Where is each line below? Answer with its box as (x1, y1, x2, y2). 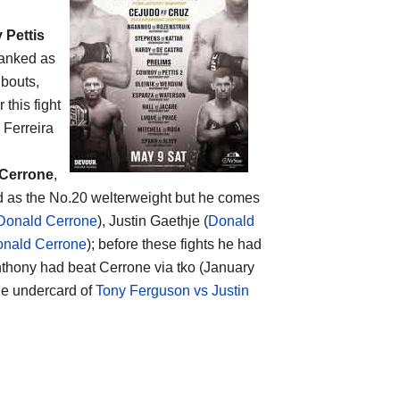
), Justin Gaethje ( (97, 212, 208, 229)
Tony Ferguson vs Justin (96, 282, 249, 298)
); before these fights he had (87, 236, 262, 252)
